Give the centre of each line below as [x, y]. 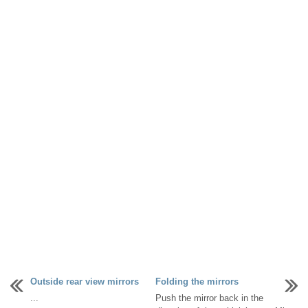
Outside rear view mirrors [85, 282]
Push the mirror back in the [209, 298]
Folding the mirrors [197, 282]
